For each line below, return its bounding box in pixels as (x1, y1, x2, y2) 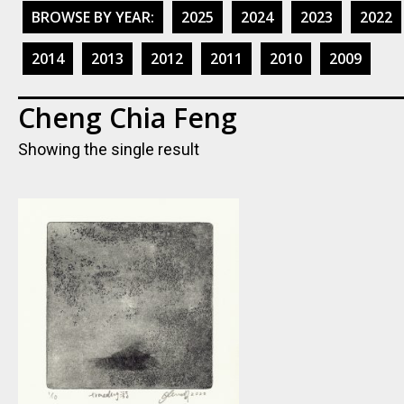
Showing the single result (18, 140, 199, 159)
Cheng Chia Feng (18, 99, 237, 136)
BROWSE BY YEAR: (32, 7, 154, 27)
